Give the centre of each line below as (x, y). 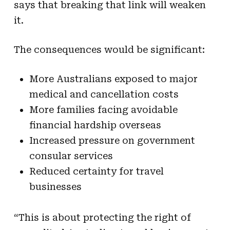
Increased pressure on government (112, 140)
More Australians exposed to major (113, 79)
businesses (55, 186)
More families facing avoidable (103, 109)
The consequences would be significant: (109, 49)
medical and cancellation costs (104, 94)
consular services (71, 156)
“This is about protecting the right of (102, 217)
